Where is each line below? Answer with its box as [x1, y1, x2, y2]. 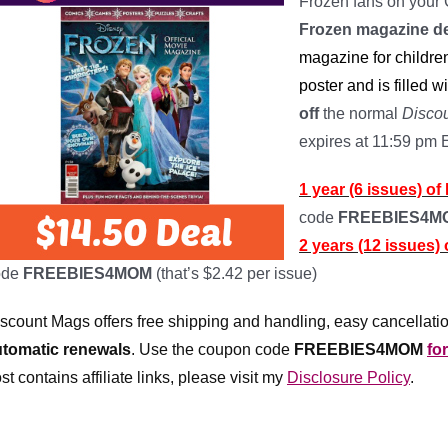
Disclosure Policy [287, 369, 410, 386]
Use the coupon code [139, 341, 294, 358]
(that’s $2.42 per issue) [156, 265, 317, 282]
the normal [319, 105, 398, 122]
